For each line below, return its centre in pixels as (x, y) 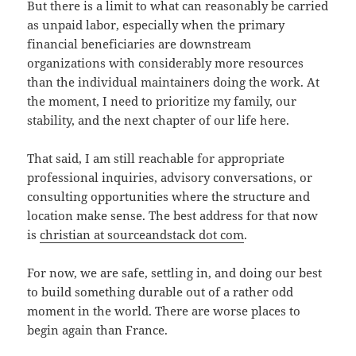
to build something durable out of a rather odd (161, 292)
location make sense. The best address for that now (173, 216)
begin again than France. (98, 330)
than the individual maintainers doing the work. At (174, 82)
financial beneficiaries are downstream (139, 44)
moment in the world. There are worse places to (164, 311)
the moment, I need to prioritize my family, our (162, 101)
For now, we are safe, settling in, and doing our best (175, 273)
